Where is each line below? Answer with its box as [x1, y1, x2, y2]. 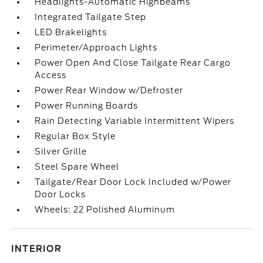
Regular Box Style [35, 131, 116, 141]
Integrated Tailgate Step [35, 12, 147, 22]
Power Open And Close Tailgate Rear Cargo [35, 58, 231, 68]
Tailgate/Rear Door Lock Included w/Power [35, 177, 232, 187]
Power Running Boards [35, 101, 139, 110]
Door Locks [35, 190, 86, 199]
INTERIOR [11, 244, 62, 254]
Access [35, 70, 67, 80]
